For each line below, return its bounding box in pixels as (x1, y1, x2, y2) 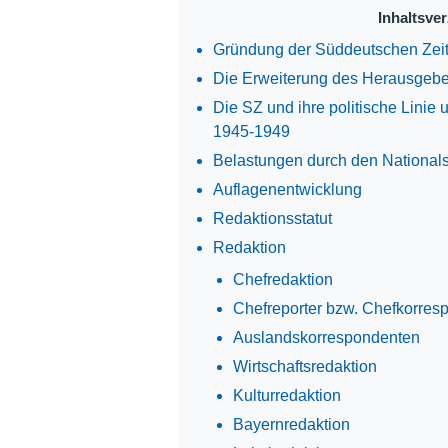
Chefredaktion (232, 270, 333, 288)
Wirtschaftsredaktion (232, 357, 377, 375)
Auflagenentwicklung (212, 180, 362, 198)
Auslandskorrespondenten (232, 328, 420, 346)
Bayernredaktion (232, 415, 350, 433)
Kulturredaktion (232, 386, 341, 404)
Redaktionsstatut (212, 209, 332, 227)
